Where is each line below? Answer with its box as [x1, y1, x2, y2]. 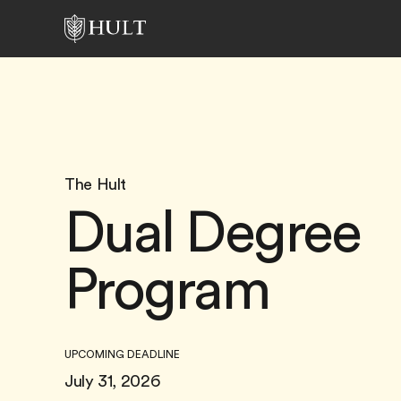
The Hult [64, 175, 127, 193]
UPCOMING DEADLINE [64, 348, 180, 361]
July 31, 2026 [64, 372, 161, 390]
